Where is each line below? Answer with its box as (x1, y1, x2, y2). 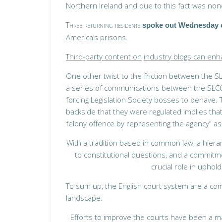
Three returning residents (66, 20, 140, 30)
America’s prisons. (66, 32, 128, 42)
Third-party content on (66, 52, 142, 61)
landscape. (66, 193, 103, 203)
